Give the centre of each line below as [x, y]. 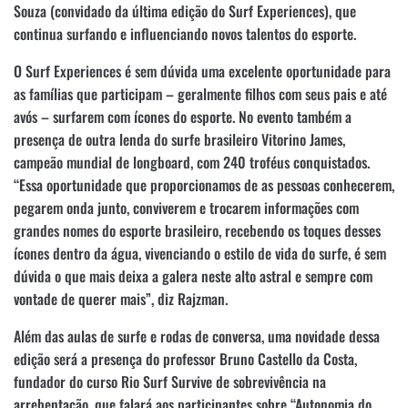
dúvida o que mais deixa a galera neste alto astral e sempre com [193, 275]
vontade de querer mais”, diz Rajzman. [121, 298]
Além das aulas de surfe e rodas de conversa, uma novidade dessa [197, 336]
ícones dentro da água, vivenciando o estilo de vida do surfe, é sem [200, 253]
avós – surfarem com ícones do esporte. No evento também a [183, 116]
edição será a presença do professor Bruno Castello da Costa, [185, 358]
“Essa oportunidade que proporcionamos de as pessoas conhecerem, [204, 184]
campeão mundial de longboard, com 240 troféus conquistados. [192, 162]
